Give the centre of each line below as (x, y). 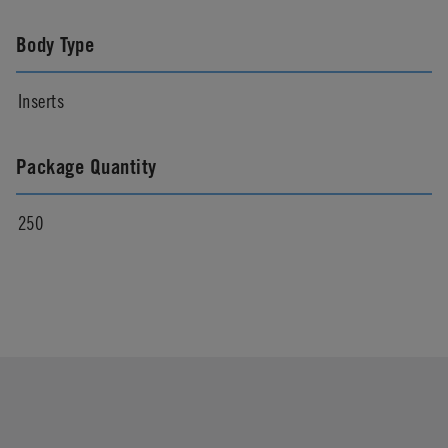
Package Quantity (86, 166)
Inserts (41, 100)
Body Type (55, 44)
